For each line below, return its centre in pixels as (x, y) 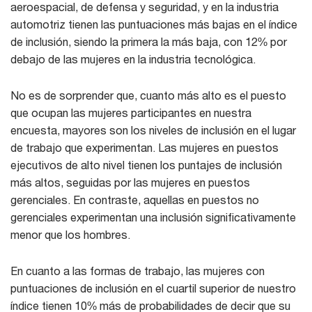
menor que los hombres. (70, 234)
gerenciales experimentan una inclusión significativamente (153, 217)
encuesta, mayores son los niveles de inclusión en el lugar (153, 130)
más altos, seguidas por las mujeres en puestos (130, 182)
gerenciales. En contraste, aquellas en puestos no (135, 199)
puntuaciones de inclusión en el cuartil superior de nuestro (153, 288)
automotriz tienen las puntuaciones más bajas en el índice (154, 24)
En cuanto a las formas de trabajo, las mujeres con (138, 270)
